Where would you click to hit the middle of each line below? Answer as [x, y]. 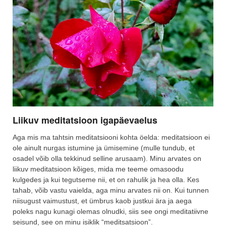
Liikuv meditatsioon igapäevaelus [85, 120]
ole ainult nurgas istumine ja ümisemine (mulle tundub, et [104, 148]
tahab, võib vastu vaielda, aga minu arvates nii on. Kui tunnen [111, 190]
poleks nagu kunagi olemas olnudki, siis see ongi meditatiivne [110, 212]
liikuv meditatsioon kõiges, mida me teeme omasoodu [98, 169]
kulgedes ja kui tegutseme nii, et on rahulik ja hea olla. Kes [106, 180]
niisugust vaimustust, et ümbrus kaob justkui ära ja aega [102, 201]
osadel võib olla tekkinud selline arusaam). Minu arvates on [107, 159]
